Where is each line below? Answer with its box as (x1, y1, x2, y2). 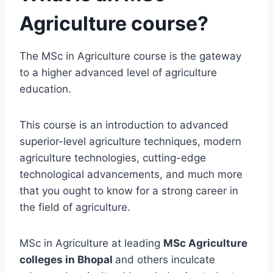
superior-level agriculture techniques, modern (19, 135, 241, 148)
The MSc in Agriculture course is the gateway (19, 50, 241, 63)
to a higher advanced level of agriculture (19, 66, 217, 79)
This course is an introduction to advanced (19, 119, 229, 132)
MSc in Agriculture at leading (19, 237, 163, 250)
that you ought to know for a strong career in (19, 185, 238, 197)
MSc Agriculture (163, 237, 247, 250)
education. (19, 83, 71, 96)
